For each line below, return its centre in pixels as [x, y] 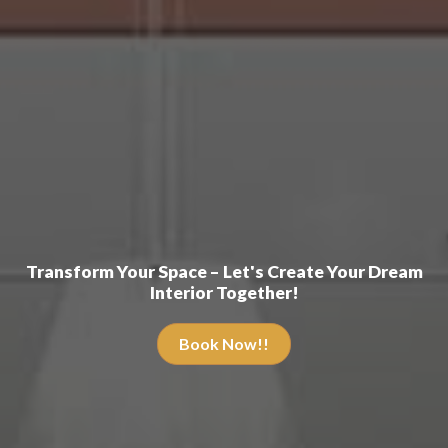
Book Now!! [223, 343]
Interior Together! [224, 292]
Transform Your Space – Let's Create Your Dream [224, 271]
